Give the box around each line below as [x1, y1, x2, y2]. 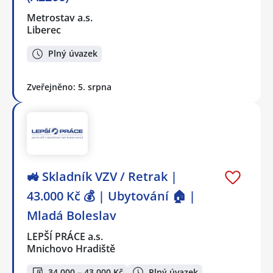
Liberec [27, 23, 61, 37]
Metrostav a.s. [27, 11, 94, 25]
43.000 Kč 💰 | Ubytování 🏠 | [27, 187, 196, 204]
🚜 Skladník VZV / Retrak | [27, 168, 177, 185]
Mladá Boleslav [27, 207, 116, 224]
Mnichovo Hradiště [27, 241, 115, 255]
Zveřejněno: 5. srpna [27, 80, 112, 93]
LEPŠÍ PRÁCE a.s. [27, 229, 104, 243]
